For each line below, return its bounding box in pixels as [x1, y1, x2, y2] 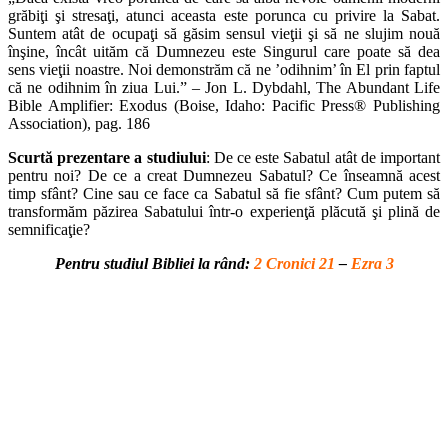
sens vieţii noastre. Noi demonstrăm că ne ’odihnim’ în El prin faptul [8, 61, 440, 79]
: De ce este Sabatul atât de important [205, 149, 441, 167]
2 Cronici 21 [253, 255, 335, 273]
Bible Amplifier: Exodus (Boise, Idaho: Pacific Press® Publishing [8, 97, 440, 115]
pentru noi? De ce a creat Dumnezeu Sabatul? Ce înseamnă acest [8, 167, 440, 185]
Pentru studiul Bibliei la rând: [54, 255, 254, 273]
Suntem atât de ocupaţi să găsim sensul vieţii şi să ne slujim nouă [8, 25, 440, 43]
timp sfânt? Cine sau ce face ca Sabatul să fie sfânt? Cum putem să [8, 185, 440, 203]
